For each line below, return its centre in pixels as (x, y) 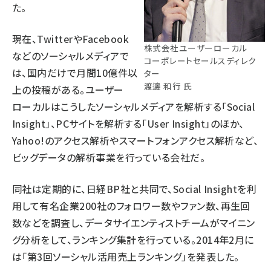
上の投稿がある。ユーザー (68, 89)
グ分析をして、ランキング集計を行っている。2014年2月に (133, 239)
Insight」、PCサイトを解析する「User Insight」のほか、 (128, 123)
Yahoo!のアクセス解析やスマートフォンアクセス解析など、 (135, 140)
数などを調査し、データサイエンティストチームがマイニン (134, 222)
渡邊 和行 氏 (168, 86)
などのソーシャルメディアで (71, 55)
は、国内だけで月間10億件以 (75, 72)
